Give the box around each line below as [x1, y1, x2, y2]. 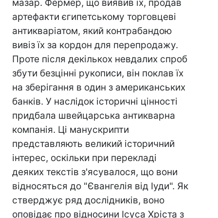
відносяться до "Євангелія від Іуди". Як [12, 181, 188, 192]
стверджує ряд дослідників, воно [12, 195, 164, 206]
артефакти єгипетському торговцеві [12, 11, 176, 22]
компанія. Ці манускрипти [12, 124, 129, 135]
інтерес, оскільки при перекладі [12, 152, 157, 163]
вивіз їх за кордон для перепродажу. [12, 39, 178, 51]
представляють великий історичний [12, 138, 175, 149]
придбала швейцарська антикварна [12, 110, 175, 121]
